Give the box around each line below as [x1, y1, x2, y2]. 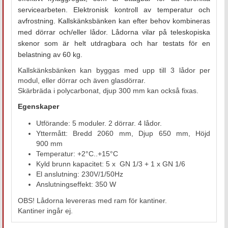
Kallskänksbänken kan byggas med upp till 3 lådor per [17, 66, 211, 74]
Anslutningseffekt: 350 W [36, 180, 116, 188]
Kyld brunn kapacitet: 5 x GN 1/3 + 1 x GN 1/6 [36, 159, 185, 168]
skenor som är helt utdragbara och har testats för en [17, 39, 211, 47]
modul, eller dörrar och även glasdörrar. [17, 76, 146, 84]
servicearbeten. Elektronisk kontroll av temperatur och [17, 5, 211, 14]
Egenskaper [17, 102, 59, 110]
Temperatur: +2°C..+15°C [36, 149, 118, 158]
